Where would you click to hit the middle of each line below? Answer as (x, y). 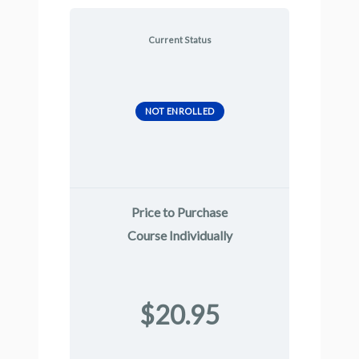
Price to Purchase (179, 212)
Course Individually (179, 235)
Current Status (179, 39)
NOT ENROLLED (179, 111)
